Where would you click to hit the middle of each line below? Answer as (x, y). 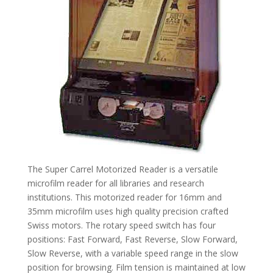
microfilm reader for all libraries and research (115, 183)
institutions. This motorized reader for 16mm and (124, 197)
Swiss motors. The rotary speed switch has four (121, 225)
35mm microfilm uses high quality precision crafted (128, 211)
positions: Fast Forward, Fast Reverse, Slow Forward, (132, 239)
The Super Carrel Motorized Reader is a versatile (122, 169)
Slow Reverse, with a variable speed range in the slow (133, 253)
